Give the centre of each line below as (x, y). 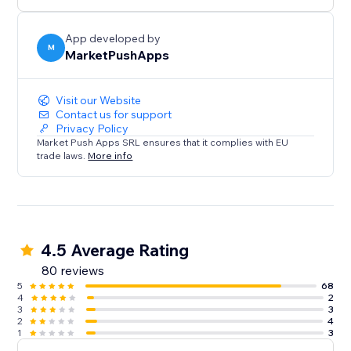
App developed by (113, 39)
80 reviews (73, 271)
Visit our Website (99, 101)
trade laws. (63, 155)
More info (110, 155)
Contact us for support (114, 115)
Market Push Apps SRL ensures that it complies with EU (163, 143)
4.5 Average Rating (115, 250)
